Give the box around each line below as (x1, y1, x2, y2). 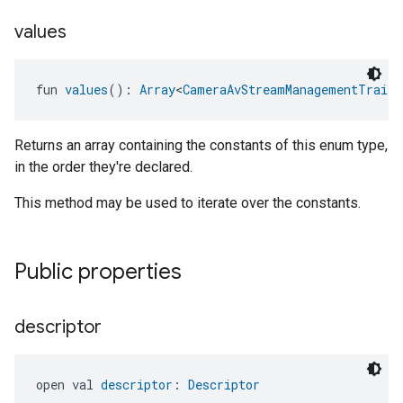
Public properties (14, 258, 182, 285)
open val (36, 376, 101, 393)
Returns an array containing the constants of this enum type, (14, 137, 388, 154)
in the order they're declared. (14, 158, 193, 175)
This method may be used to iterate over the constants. (14, 194, 361, 211)
